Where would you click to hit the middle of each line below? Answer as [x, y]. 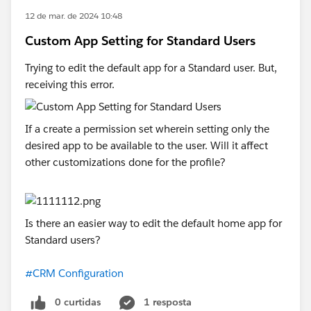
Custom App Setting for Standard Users [140, 41]
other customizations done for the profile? [125, 162]
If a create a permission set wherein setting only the [147, 129]
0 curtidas [78, 302]
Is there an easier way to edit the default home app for [153, 223]
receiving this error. [70, 84]
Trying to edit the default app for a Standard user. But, [151, 68]
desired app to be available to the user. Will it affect [146, 145]
